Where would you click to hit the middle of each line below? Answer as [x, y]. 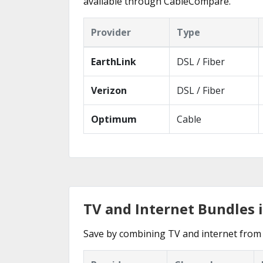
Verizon [109, 90]
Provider [111, 32]
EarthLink [114, 61]
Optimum [114, 119]
